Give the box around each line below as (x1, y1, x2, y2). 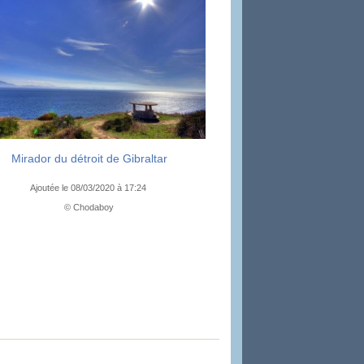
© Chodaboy (64, 201, 115, 212)
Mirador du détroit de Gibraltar (11, 151, 167, 165)
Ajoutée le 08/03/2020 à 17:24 (29, 182, 149, 193)
